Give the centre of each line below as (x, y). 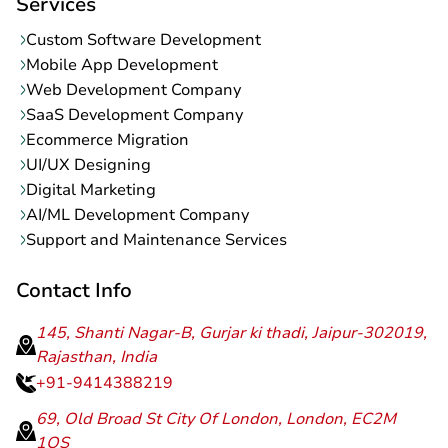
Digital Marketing (91, 189)
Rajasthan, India (96, 356)
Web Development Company (133, 89)
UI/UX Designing (88, 164)
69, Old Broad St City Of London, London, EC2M (216, 418)
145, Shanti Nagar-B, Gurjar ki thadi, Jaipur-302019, (231, 332)
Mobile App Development (122, 64)
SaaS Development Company (134, 114)
